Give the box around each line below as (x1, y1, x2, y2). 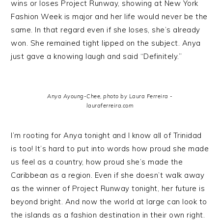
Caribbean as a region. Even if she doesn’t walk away (11, 170, 205, 180)
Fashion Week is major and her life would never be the (11, 12, 208, 21)
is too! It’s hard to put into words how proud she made (11, 144, 209, 153)
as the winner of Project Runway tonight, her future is (11, 184, 205, 193)
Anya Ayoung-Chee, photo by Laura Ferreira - (47, 93, 173, 100)
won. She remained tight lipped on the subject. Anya (11, 38, 201, 48)
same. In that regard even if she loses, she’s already (11, 25, 200, 34)
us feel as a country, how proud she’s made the (11, 157, 183, 166)
